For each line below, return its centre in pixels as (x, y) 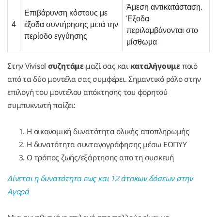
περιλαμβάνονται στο (162, 31)
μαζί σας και (107, 66)
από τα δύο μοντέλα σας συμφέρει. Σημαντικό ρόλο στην (104, 79)
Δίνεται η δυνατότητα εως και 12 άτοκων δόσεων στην (100, 178)
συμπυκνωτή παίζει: (41, 105)
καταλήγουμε (155, 66)
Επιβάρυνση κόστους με (66, 13)
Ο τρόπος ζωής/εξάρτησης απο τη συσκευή (100, 158)
